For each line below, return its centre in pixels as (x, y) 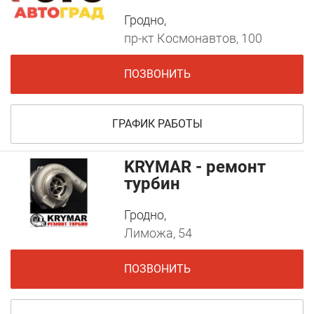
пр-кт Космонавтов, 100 (193, 39)
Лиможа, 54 (158, 233)
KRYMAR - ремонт (195, 167)
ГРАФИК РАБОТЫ (157, 124)
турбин (152, 184)
